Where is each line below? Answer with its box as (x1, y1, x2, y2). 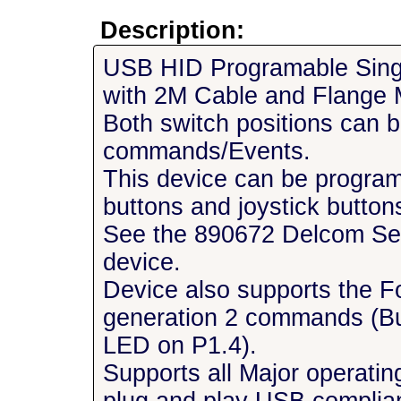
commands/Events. (103, 138, 311, 165)
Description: (93, 17, 245, 44)
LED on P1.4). (103, 332, 258, 359)
